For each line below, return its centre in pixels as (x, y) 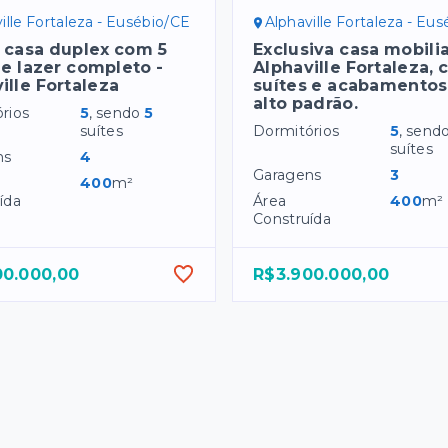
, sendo (117, 113)
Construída (292, 219)
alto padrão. (305, 104)
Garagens (287, 175)
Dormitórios (296, 131)
